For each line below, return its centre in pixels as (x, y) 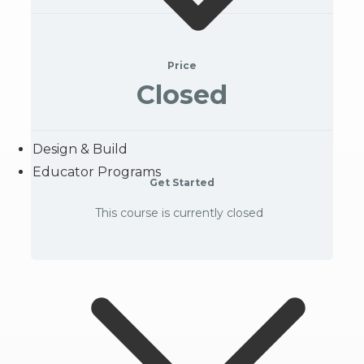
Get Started (182, 182)
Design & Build (80, 149)
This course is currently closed (179, 213)
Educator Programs (97, 172)
